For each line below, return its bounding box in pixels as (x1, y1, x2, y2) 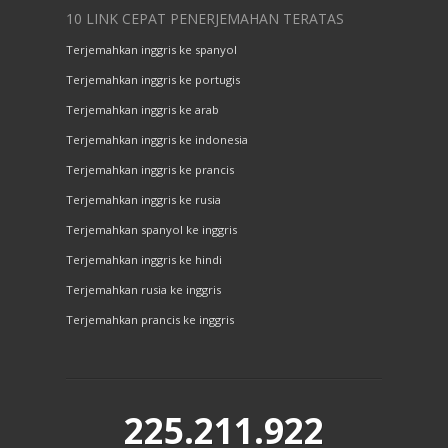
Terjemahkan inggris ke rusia (66, 192, 221, 208)
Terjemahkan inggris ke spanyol (66, 42, 237, 58)
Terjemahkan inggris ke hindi (66, 252, 222, 268)
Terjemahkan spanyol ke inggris (66, 222, 237, 238)
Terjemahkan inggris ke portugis (66, 72, 240, 88)
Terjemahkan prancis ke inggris (66, 312, 234, 328)
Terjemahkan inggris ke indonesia (66, 132, 248, 148)
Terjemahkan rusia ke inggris (66, 282, 221, 298)
